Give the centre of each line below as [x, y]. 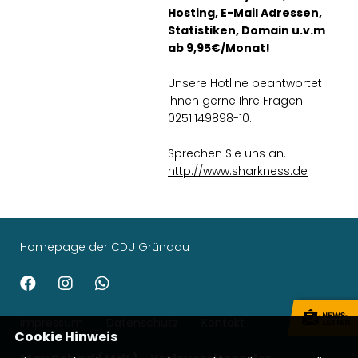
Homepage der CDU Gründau [105, 247]
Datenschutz [142, 323]
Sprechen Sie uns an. [227, 153]
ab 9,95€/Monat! [219, 48]
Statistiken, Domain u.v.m [247, 30]
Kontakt [223, 323]
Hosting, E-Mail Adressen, [245, 13]
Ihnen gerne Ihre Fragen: [237, 101]
